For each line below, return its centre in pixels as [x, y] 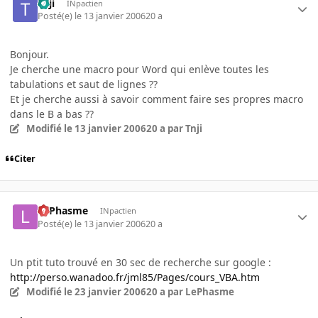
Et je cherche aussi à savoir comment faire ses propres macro [157, 99]
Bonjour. [29, 54]
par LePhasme [199, 291]
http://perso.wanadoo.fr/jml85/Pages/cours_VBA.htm [135, 277]
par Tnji [183, 128]
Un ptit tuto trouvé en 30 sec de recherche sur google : [141, 262]
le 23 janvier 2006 [105, 291]
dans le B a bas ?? [52, 114]
